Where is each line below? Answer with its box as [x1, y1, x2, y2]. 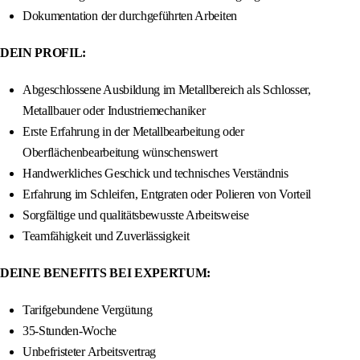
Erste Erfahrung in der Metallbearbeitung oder [22, 125, 244, 139]
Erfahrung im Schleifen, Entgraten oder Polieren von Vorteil [22, 187, 312, 202]
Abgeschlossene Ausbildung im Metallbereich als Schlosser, [22, 83, 311, 97]
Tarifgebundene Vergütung [22, 303, 153, 317]
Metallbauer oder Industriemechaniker [22, 104, 206, 118]
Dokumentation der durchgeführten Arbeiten [22, 9, 237, 23]
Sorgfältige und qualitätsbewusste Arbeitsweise [22, 208, 249, 223]
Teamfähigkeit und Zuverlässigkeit [22, 229, 190, 243]
